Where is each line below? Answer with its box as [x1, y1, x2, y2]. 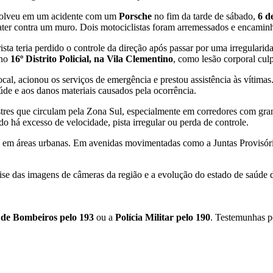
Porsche [119, 11, 152, 22]
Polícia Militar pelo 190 [115, 212, 210, 223]
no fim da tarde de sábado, [152, 11, 258, 22]
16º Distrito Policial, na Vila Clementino [10, 54, 173, 65]
